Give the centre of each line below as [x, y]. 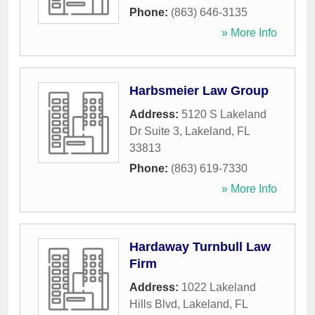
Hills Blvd [153, 304]
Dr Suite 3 [154, 131]
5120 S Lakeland [224, 115]
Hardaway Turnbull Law [200, 247]
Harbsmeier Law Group [199, 91]
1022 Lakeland [219, 288]
